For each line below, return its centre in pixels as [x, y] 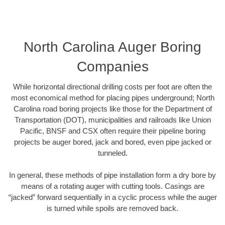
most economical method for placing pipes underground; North [113, 97]
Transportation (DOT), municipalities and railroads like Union [113, 120]
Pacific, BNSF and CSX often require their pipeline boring [113, 131]
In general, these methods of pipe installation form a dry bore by [113, 175]
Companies [113, 66]
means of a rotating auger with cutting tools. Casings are [113, 186]
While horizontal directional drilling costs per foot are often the [113, 86]
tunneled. [113, 153]
